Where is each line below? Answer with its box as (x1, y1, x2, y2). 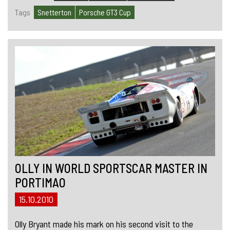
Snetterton (37, 7, 71, 17)
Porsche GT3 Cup (79, 7, 131, 17)
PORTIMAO (15, 175, 66, 190)
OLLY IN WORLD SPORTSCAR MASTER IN (15, 161, 207, 176)
